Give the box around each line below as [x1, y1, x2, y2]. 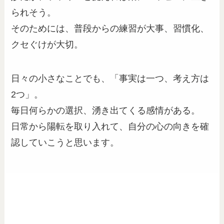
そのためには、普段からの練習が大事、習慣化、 [11, 23, 209, 33]
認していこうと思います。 [11, 137, 119, 147]
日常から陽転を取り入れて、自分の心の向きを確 [11, 121, 209, 131]
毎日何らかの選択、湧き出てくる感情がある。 [11, 105, 200, 115]
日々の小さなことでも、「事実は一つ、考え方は [11, 73, 209, 83]
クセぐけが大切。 [11, 39, 83, 49]
